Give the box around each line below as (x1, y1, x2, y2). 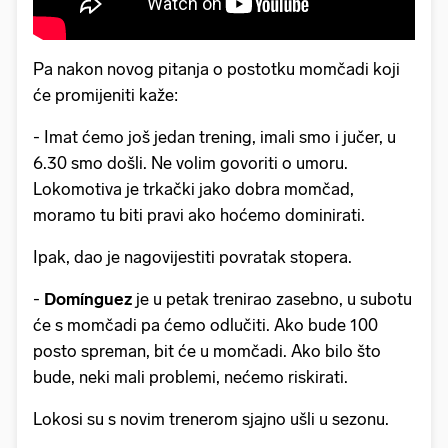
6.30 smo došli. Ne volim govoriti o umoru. (33, 152, 348, 173)
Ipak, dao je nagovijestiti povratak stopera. (33, 246, 352, 267)
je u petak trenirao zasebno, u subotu (132, 288, 412, 309)
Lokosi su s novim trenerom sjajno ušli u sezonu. (33, 408, 389, 429)
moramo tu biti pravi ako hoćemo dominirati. (33, 204, 365, 225)
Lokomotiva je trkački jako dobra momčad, (33, 178, 354, 199)
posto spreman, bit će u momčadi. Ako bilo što (33, 340, 381, 361)
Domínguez (44, 288, 132, 309)
